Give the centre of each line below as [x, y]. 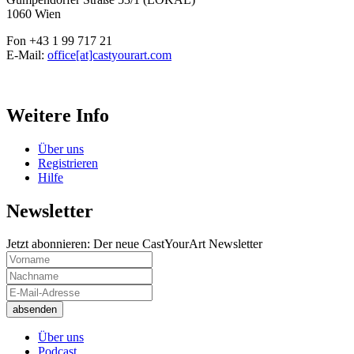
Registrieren [68, 163]
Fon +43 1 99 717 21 [59, 40]
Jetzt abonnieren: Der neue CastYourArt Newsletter [134, 244]
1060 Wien [34, 13]
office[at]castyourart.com [109, 55]
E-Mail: [27, 55]
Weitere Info [58, 115]
